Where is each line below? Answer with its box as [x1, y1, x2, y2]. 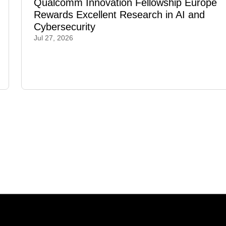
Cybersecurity [34, 21, 95, 33]
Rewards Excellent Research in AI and [34, 9, 205, 21]
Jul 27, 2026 [34, 34, 73, 42]
